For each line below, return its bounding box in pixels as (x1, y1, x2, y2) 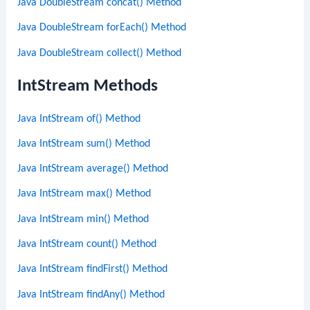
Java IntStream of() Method (17, 113, 141, 125)
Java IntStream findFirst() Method (17, 264, 168, 275)
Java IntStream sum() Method (17, 138, 151, 149)
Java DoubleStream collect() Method (17, 47, 182, 59)
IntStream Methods (17, 77, 158, 95)
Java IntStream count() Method (17, 239, 157, 250)
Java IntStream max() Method (17, 188, 152, 200)
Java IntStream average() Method (17, 163, 169, 175)
